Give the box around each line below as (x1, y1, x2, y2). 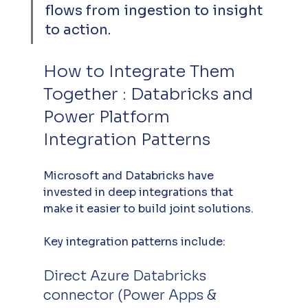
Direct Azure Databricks (43, 267, 210, 285)
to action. (45, 21, 111, 38)
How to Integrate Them (43, 60, 239, 82)
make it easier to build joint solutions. (43, 201, 256, 216)
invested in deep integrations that (43, 184, 236, 199)
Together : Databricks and (43, 83, 257, 104)
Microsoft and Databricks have (43, 168, 217, 183)
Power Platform (43, 106, 174, 127)
